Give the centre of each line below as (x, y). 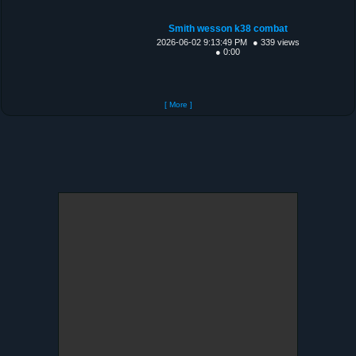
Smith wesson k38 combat (228, 28)
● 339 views (276, 42)
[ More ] (178, 104)
